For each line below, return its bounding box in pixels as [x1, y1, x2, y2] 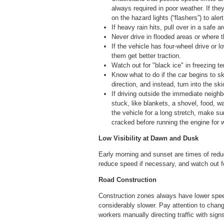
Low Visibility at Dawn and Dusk [98, 134, 198, 142]
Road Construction [98, 175, 156, 183]
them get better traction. [111, 51, 181, 59]
